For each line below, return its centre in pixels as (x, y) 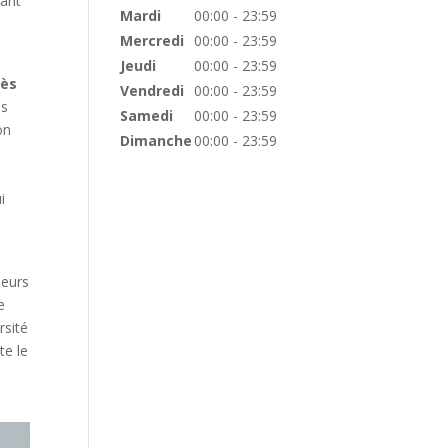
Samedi (147, 115)
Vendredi (152, 90)
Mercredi (152, 40)
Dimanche (156, 140)
